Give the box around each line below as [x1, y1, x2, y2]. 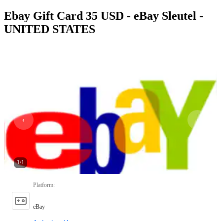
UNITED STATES [4, 22, 95, 36]
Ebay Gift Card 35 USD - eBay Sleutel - [4, 9, 203, 22]
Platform [33, 181, 53, 188]
